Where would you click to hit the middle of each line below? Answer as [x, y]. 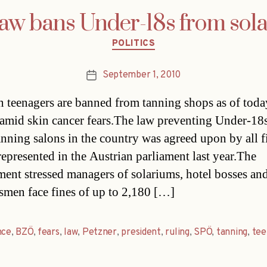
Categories [159, 38]
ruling [177, 233]
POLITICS [133, 44]
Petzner [99, 233]
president [141, 233]
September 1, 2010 [142, 75]
